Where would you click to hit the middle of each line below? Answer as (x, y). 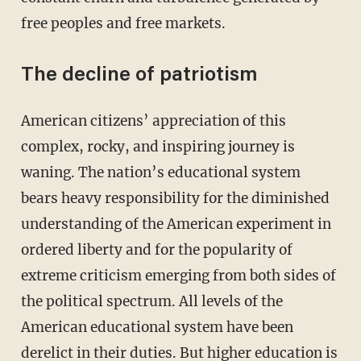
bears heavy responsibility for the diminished (175, 199)
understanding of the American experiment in (176, 224)
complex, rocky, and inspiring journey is (158, 147)
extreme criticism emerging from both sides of (178, 276)
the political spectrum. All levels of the (151, 302)
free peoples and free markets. (123, 24)
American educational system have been (157, 328)
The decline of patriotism (139, 77)
